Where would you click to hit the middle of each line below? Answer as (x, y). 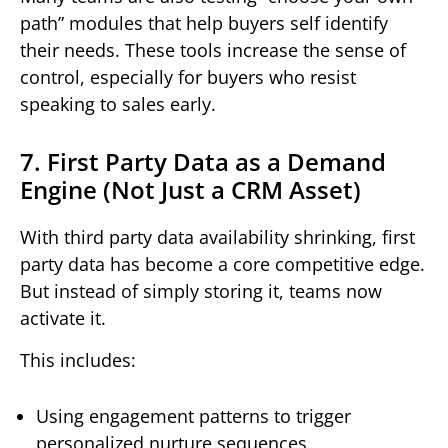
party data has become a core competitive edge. (222, 264)
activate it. (63, 318)
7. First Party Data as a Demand (203, 162)
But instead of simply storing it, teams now (201, 291)
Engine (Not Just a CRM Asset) (190, 190)
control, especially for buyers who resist (188, 77)
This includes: (78, 359)
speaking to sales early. (118, 104)
